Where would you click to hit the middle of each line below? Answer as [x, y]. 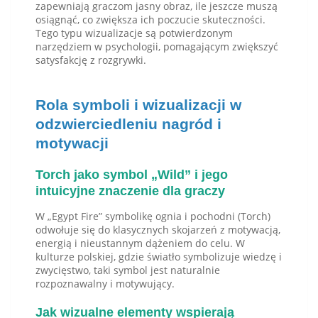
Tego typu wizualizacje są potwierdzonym [134, 33]
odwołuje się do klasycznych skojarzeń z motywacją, [158, 230]
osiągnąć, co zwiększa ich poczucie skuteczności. [150, 20]
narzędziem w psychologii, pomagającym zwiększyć [157, 47]
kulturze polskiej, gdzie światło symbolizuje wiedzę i [159, 257]
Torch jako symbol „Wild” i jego [132, 175]
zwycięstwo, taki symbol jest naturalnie [128, 270]
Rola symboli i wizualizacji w [138, 105]
